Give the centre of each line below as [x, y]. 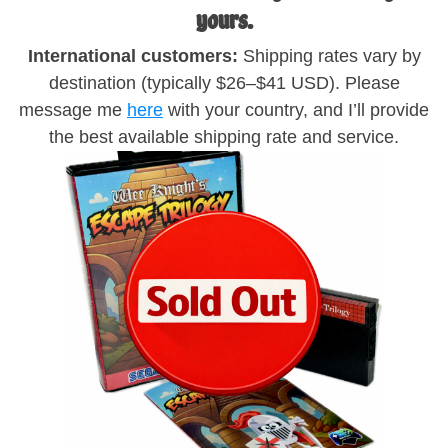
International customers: [132, 56]
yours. [224, 20]
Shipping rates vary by [329, 56]
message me [73, 110]
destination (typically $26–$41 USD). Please [224, 83]
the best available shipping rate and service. [224, 137]
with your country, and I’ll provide [296, 110]
